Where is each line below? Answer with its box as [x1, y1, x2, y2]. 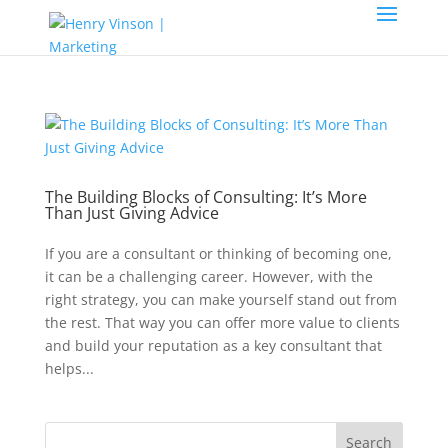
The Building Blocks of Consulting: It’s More [44, 186, 367, 208]
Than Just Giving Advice [44, 202, 219, 224]
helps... [44, 359, 94, 378]
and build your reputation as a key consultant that [44, 336, 382, 355]
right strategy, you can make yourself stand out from [44, 290, 397, 309]
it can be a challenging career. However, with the [44, 267, 373, 286]
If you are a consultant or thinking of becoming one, [44, 244, 392, 263]
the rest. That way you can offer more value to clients [44, 313, 400, 332]
